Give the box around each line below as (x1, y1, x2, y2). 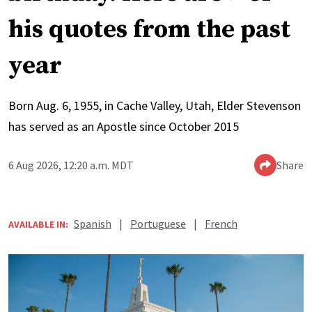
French (205, 217, 237, 231)
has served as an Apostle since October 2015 (8, 118, 239, 135)
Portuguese (130, 217, 186, 231)
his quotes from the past (8, 14, 290, 46)
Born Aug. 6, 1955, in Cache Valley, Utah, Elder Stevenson (8, 97, 301, 114)
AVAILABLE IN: (8, 218, 68, 231)
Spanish (74, 217, 111, 231)
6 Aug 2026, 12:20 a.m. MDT (8, 158, 134, 173)
